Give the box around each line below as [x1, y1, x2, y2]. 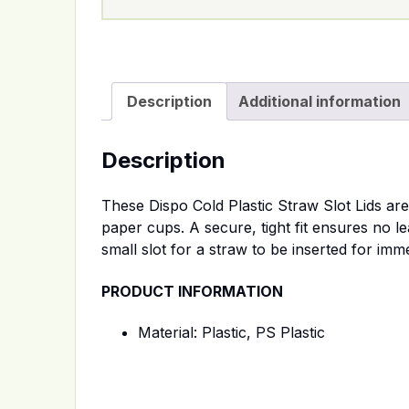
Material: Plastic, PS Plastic [138, 323, 325, 341]
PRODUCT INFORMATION [101, 281, 283, 300]
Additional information [238, 91, 401, 110]
